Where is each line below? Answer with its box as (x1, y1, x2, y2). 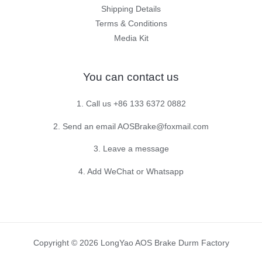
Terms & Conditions (95, 19, 167, 28)
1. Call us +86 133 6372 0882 (76, 99, 186, 108)
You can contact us (83, 70, 179, 83)
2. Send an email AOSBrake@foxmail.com (53, 122, 209, 131)
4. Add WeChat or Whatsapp (78, 167, 184, 176)
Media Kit (113, 33, 149, 43)
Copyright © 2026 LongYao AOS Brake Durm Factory (33, 239, 229, 248)
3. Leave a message (93, 144, 169, 154)
